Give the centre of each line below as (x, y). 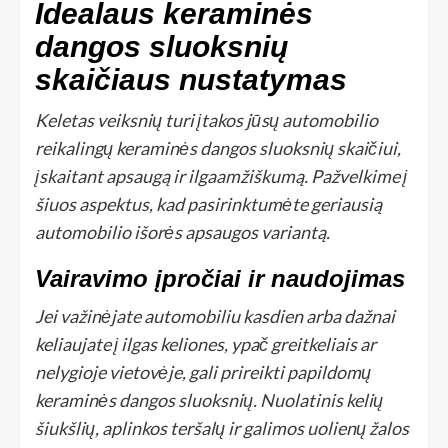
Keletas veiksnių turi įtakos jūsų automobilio (206, 119)
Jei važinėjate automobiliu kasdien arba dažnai (215, 315)
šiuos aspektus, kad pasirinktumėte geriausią (208, 203)
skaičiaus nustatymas (191, 79)
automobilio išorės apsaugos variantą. (182, 231)
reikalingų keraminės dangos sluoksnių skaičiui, (218, 147)
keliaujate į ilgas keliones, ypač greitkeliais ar (205, 343)
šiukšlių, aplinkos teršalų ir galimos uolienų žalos (222, 427)
